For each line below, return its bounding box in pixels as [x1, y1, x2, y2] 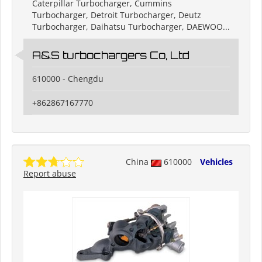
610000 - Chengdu [32, 73, 104, 85]
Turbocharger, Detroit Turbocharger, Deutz [32, 9, 201, 21]
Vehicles [200, 156, 233, 168]
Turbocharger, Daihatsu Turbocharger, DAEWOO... [32, 21, 230, 33]
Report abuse [23, 168, 76, 180]
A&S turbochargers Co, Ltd [32, 49, 189, 62]
